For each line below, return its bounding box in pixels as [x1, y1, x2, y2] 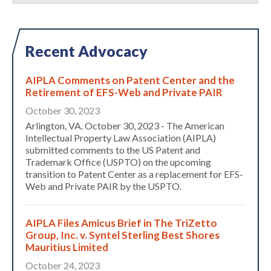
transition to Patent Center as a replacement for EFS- [25, 168, 243, 180]
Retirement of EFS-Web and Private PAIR [25, 86, 223, 99]
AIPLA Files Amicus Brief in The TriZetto [25, 217, 217, 230]
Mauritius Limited [25, 241, 108, 254]
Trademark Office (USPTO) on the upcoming [25, 156, 211, 168]
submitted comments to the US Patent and [25, 144, 200, 156]
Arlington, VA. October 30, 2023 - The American [25, 120, 224, 132]
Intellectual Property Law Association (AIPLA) [25, 132, 216, 144]
